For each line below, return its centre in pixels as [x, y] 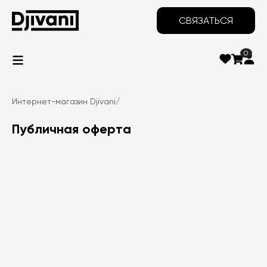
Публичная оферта [72, 129]
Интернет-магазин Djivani [64, 101]
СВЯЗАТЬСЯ [206, 21]
